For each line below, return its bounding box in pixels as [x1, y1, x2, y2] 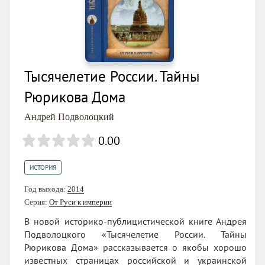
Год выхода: [24, 185, 67, 194]
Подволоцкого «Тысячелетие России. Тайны [24, 228, 247, 241]
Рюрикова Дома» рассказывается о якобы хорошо [24, 241, 247, 254]
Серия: [24, 198, 49, 207]
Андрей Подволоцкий [24, 112, 114, 122]
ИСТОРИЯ [30, 163, 56, 172]
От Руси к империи [49, 198, 112, 207]
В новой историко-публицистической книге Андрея [24, 215, 247, 228]
